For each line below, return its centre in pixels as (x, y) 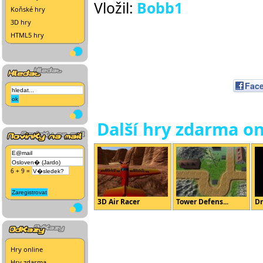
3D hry (21, 22)
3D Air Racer (119, 202)
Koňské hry (28, 9)
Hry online (27, 249)
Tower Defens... (202, 202)
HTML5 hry (27, 35)
